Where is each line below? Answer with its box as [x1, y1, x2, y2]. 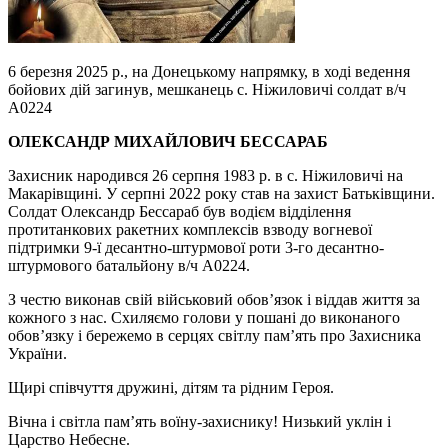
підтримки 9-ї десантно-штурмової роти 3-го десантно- [8, 239, 384, 256]
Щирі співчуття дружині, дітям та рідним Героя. [8, 379, 334, 396]
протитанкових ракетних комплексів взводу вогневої [8, 221, 372, 238]
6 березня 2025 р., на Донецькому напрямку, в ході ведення [8, 63, 410, 80]
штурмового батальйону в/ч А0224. [8, 257, 250, 274]
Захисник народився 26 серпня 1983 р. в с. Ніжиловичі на [8, 167, 403, 184]
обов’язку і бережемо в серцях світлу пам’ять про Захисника [8, 327, 421, 344]
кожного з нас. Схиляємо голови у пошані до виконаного [8, 309, 400, 326]
